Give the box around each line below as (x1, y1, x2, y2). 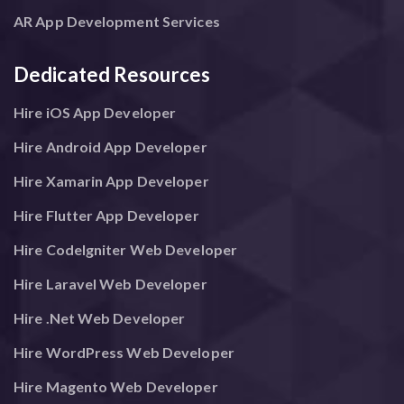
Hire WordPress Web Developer (14, 343, 234, 361)
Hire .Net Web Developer (14, 308, 186, 326)
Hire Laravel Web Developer (14, 274, 207, 292)
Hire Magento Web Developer (14, 377, 218, 395)
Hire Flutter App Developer (14, 206, 199, 224)
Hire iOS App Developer (14, 103, 177, 121)
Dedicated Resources (14, 61, 210, 87)
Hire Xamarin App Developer (14, 171, 209, 189)
